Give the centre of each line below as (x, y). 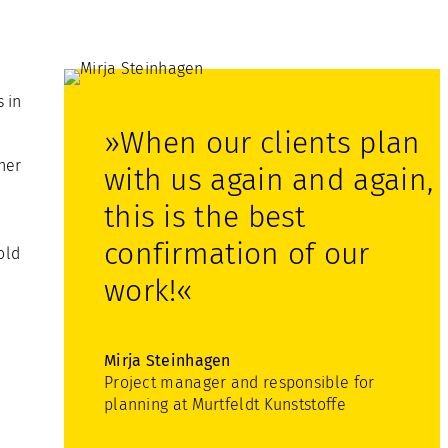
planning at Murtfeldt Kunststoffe (224, 404)
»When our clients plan (262, 143)
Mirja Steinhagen (167, 360)
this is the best (204, 217)
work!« (148, 291)
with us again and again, (268, 180)
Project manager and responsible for (239, 382)
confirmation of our (236, 254)
